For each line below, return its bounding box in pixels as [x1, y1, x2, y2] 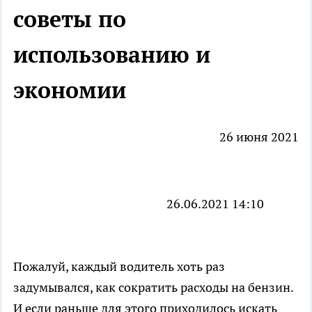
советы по [13, 3, 126, 33]
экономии [13, 75, 126, 104]
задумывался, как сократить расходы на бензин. [13, 279, 293, 296]
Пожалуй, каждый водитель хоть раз [13, 258, 225, 275]
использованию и [13, 39, 210, 69]
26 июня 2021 [219, 129, 299, 146]
